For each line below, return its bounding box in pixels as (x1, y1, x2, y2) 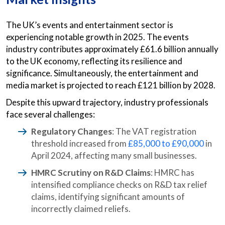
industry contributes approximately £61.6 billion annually (6, 44, 218, 54)
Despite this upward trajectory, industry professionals (6, 97, 208, 107)
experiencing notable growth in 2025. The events (6, 32, 189, 42)
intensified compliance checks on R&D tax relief (31, 179, 207, 190)
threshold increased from (31, 138, 127, 149)
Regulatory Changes (31, 126, 112, 137)
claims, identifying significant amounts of (31, 191, 185, 202)
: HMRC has (151, 167, 194, 178)
